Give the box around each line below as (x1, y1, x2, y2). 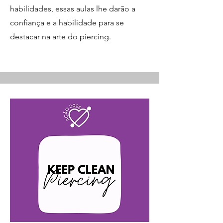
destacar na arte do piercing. (10, 31, 111, 41)
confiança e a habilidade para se (10, 17, 124, 27)
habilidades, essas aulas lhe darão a (10, 3, 135, 13)
